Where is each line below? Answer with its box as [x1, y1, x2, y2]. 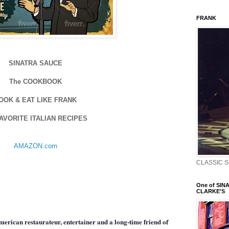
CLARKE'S [196, 188, 225, 194]
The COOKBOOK [9, 77, 62, 85]
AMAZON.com [13, 142, 57, 150]
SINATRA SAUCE [8, 59, 62, 67]
